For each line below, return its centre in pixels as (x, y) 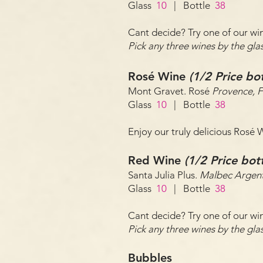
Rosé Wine (159, 76)
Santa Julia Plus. (164, 175)
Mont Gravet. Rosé (170, 91)
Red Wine (156, 160)
